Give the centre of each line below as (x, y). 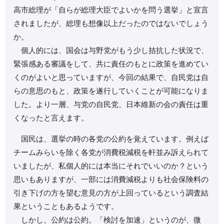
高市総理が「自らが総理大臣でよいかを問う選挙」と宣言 (111, 10)
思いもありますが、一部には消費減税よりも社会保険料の (111, 179)
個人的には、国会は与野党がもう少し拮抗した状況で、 (111, 50)
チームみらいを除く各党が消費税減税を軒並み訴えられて (111, 152)
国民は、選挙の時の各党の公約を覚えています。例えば (111, 139)
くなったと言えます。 (51, 118)
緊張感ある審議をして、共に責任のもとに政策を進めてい (111, 64)
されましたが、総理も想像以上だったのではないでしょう (111, 23)
